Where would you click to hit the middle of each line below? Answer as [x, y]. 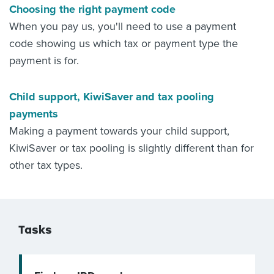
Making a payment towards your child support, [119, 131]
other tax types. [46, 165]
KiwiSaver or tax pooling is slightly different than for [131, 148]
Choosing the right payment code [92, 9]
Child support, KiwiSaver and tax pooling [112, 97]
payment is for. [44, 61]
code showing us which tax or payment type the [124, 43]
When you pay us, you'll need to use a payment [123, 26]
